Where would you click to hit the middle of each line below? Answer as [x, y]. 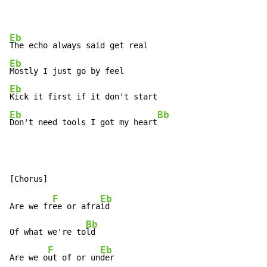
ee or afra [76, 207]
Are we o [29, 258]
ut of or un [74, 258]
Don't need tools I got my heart [83, 122]
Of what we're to [48, 232]
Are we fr [31, 207]
